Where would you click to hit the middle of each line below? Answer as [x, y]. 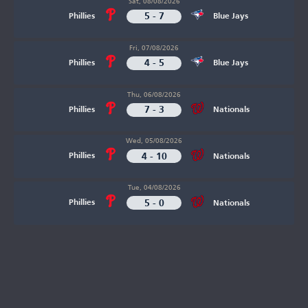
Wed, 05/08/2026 [154, 141]
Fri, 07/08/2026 [154, 47]
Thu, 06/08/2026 [154, 94]
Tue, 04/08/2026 [154, 187]
